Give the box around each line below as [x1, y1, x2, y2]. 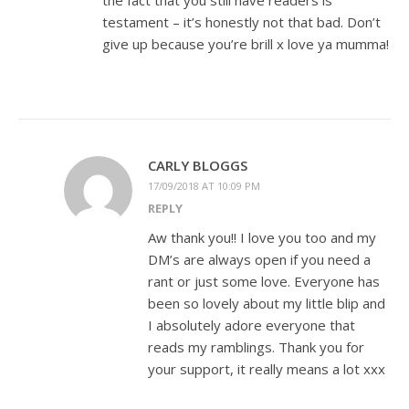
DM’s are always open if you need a [148, 250, 371, 269]
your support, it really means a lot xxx [148, 360, 385, 379]
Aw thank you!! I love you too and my [148, 228, 376, 247]
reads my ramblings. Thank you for [148, 338, 364, 357]
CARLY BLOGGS [148, 156, 247, 175]
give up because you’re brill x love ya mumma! [102, 35, 389, 54]
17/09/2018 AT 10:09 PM [148, 179, 260, 194]
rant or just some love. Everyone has [148, 272, 380, 291]
